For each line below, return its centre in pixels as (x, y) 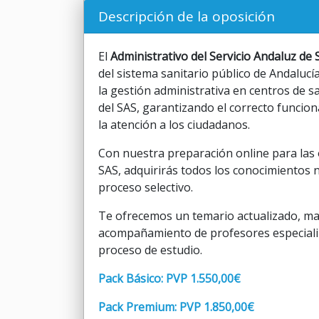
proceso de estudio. (150, 250)
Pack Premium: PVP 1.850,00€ (176, 307)
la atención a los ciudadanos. (174, 125)
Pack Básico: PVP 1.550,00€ (169, 278)
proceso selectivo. (146, 187)
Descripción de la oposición (187, 16)
